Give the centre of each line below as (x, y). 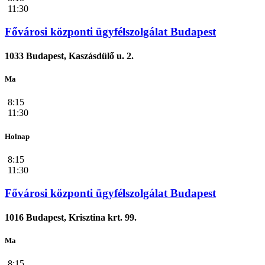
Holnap (17, 136)
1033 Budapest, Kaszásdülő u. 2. (69, 56)
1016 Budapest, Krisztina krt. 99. (71, 217)
